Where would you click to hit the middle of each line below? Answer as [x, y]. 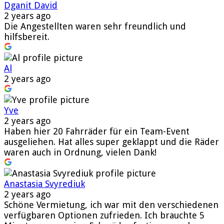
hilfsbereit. [27, 36]
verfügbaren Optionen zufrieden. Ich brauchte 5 [104, 215]
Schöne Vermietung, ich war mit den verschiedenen [111, 204]
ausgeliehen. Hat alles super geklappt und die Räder [111, 141]
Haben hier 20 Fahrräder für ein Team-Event [97, 131]
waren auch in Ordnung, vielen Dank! [80, 152]
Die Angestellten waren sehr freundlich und [95, 26]
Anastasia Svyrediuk [44, 183]
